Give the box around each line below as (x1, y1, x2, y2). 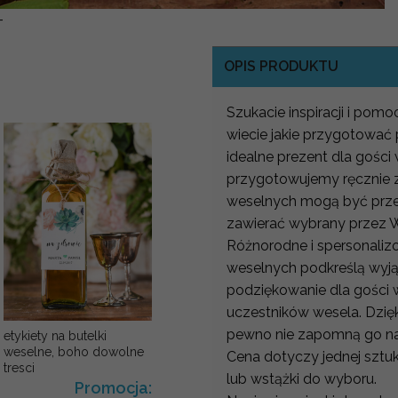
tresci (3, 360, 35, 375)
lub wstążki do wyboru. (227, 370, 377, 387)
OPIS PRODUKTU (223, 58, 338, 76)
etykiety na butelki (3, 328, 107, 343)
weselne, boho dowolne (3, 344, 144, 359)
